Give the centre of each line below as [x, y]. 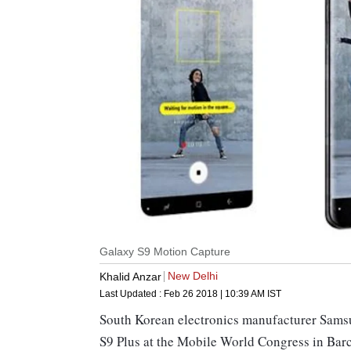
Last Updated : [132, 294]
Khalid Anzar [130, 276]
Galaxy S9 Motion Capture [165, 252]
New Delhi [193, 276]
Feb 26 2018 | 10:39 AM [214, 294]
